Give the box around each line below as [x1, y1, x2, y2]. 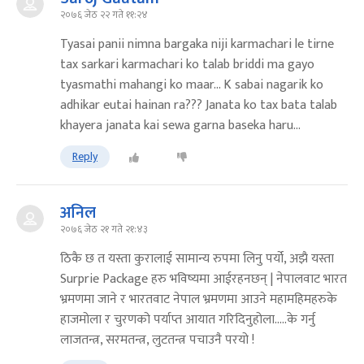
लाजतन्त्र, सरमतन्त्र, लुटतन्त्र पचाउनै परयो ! [60, 328, 254, 351]
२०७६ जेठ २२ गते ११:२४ [60, 6, 148, 23]
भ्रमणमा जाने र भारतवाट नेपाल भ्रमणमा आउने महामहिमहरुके [60, 288, 337, 310]
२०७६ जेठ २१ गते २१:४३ [60, 220, 148, 237]
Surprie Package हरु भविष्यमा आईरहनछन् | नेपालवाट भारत [60, 267, 347, 290]
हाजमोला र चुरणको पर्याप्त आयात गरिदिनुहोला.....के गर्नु [60, 308, 315, 331]
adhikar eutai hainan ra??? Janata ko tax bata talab [60, 93, 337, 116]
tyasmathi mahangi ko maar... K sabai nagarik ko [60, 73, 323, 96]
